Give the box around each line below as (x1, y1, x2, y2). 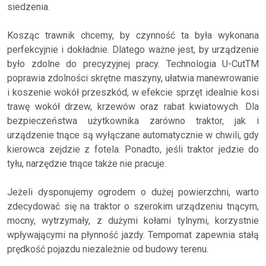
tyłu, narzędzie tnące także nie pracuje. (7, 157, 166, 169)
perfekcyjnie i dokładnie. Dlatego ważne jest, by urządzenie (7, 43, 259, 55)
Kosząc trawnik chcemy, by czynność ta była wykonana (7, 29, 259, 41)
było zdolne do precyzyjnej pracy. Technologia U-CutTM (7, 58, 259, 69)
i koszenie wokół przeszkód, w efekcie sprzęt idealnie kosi (7, 86, 259, 98)
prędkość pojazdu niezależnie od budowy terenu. (7, 243, 208, 255)
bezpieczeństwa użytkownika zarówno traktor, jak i (7, 115, 259, 126)
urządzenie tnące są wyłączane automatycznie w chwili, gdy (7, 129, 259, 141)
